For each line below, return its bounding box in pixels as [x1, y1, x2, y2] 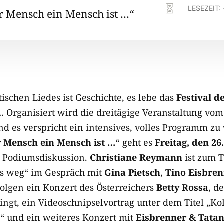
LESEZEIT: [187, 4, 223, 12]
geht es [120, 136, 155, 148]
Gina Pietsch [104, 166, 160, 178]
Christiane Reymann [90, 151, 182, 163]
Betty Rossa [156, 181, 208, 193]
